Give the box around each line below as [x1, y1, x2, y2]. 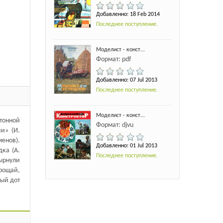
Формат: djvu [96, 121, 133, 129]
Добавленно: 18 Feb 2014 [96, 11, 160, 17]
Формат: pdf [96, 55, 131, 63]
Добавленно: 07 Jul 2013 [96, 77, 157, 83]
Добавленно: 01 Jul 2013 [96, 142, 157, 149]
